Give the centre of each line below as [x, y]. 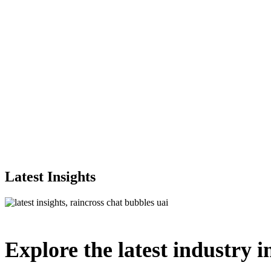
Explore [41, 250]
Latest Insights [50, 177]
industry [212, 250]
